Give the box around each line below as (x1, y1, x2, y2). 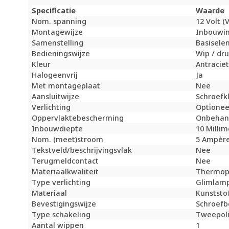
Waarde (196, 6, 225, 16)
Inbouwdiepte (32, 124, 83, 134)
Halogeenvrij (32, 70, 78, 80)
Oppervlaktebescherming (32, 113, 124, 123)
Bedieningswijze (32, 49, 90, 59)
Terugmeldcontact (32, 156, 99, 166)
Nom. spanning (32, 16, 87, 27)
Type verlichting (32, 177, 91, 188)
